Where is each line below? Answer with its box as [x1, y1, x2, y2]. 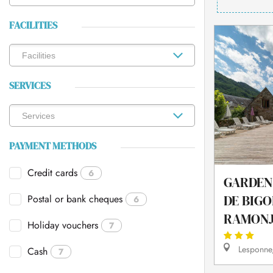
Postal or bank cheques [27, 192, 122, 206]
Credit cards [27, 166, 77, 180]
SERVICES [9, 79, 51, 92]
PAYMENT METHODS [9, 139, 96, 152]
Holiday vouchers [27, 218, 98, 232]
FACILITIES [9, 18, 57, 32]
